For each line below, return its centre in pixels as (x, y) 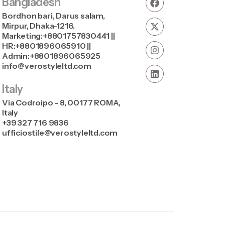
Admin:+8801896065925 (51, 56)
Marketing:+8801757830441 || (59, 36)
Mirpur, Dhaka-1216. (39, 26)
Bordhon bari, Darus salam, (53, 16)
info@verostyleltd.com (47, 66)
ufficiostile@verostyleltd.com (60, 133)
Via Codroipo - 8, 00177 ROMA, (62, 103)
